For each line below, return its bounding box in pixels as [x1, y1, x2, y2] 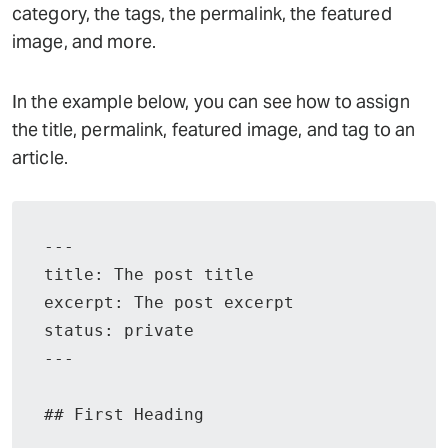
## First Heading [44, 405, 204, 424]
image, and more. [12, 30, 156, 53]
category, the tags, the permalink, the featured [12, 2, 392, 25]
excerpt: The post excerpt [44, 293, 294, 312]
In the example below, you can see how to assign [12, 90, 410, 113]
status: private [44, 321, 194, 340]
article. [12, 146, 68, 169]
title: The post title [44, 265, 254, 284]
